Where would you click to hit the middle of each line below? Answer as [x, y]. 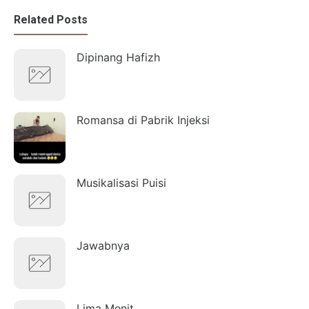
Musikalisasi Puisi [121, 182]
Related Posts [51, 19]
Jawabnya [103, 245]
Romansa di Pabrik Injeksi [143, 120]
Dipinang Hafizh [118, 57]
